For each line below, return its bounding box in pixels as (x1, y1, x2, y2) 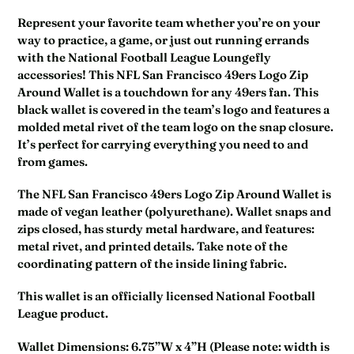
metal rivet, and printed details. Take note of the (17, 239, 288, 254)
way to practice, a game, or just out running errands (17, 32, 309, 47)
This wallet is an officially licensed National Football (17, 288, 315, 304)
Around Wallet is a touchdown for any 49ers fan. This (17, 84, 318, 100)
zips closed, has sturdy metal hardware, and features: (17, 221, 314, 236)
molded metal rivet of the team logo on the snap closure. (17, 119, 333, 134)
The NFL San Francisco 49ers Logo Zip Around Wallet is (17, 186, 331, 201)
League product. (17, 306, 111, 322)
